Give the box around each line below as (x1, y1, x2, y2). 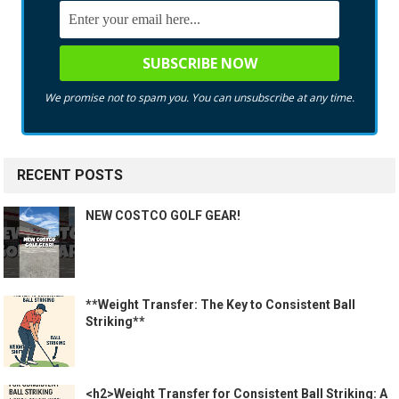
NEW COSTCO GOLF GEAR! (85, 208, 241, 223)
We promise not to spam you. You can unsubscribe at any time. (45, 89, 354, 105)
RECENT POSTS (17, 166, 124, 183)
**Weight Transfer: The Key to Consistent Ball (85, 297, 356, 312)
